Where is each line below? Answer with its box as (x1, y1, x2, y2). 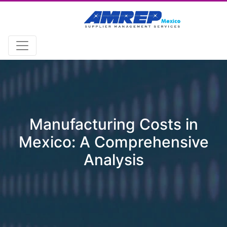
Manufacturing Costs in (29, 115, 198, 133)
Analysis (83, 150, 144, 169)
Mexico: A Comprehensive (18, 133, 209, 151)
